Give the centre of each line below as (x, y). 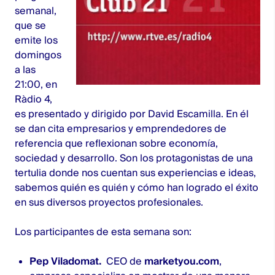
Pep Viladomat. (65, 261)
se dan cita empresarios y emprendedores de (121, 129)
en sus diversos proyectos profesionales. (109, 202)
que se (30, 25)
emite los (36, 40)
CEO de (123, 261)
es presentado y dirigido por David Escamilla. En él (132, 114)
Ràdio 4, (33, 99)
